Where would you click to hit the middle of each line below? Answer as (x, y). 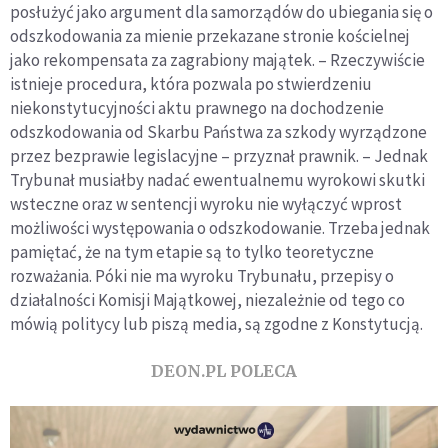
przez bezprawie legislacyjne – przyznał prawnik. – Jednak (219, 155)
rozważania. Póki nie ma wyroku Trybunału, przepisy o (202, 275)
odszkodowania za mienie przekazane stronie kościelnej (210, 35)
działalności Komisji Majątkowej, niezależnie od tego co (207, 299)
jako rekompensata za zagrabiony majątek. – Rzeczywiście (217, 59)
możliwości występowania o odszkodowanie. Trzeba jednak (220, 227)
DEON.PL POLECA (224, 370)
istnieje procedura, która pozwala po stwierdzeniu (191, 83)
